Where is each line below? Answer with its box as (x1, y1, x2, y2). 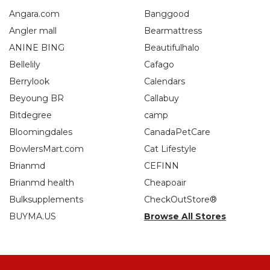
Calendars (144, 75, 185, 87)
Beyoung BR (9, 92, 64, 104)
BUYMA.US (9, 210, 56, 222)
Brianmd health (9, 177, 74, 188)
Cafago (144, 58, 174, 70)
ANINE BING (9, 42, 64, 53)
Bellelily (9, 58, 40, 70)
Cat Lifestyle (144, 143, 196, 154)
